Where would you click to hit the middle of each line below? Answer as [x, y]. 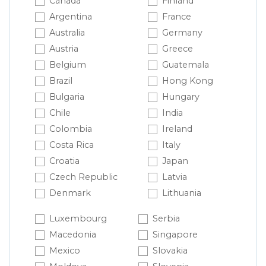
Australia [67, 33]
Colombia [71, 129]
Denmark [70, 193]
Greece [178, 49]
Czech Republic [83, 177]
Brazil [61, 81]
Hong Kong [188, 81]
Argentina [71, 17]
